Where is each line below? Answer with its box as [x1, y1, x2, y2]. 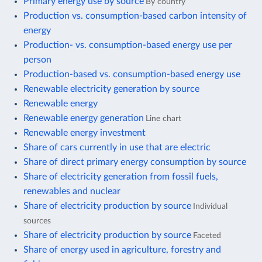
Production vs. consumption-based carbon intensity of [23, 11, 247, 20]
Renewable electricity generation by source [23, 84, 199, 94]
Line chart [146, 113, 181, 123]
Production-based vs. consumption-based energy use [23, 69, 240, 79]
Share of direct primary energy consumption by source [23, 157, 246, 167]
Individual [193, 201, 227, 211]
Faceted [193, 230, 221, 240]
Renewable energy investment [23, 127, 146, 137]
